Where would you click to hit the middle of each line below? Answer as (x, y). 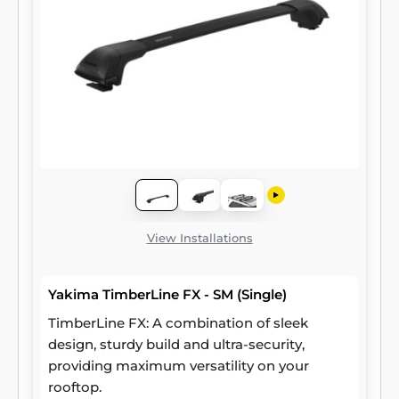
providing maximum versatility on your (179, 366)
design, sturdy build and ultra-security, (176, 344)
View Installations (199, 238)
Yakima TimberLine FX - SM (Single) (167, 294)
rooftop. (75, 387)
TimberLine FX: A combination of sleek (178, 323)
